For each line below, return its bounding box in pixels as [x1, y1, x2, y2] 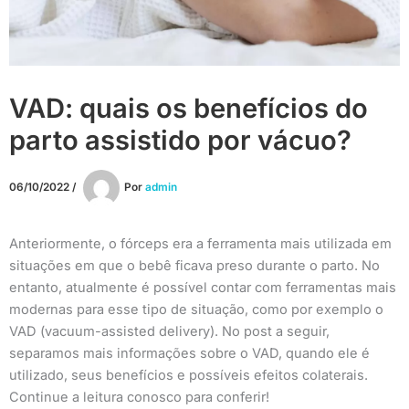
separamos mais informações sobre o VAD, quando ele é [9, 344, 370, 362]
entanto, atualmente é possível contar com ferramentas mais [9, 278, 396, 296]
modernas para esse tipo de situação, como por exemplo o [9, 300, 383, 318]
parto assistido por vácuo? [9, 123, 351, 156]
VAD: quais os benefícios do [9, 91, 368, 124]
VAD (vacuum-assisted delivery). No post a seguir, [9, 322, 330, 340]
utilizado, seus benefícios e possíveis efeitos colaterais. [9, 366, 368, 383]
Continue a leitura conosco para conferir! [9, 388, 269, 405]
